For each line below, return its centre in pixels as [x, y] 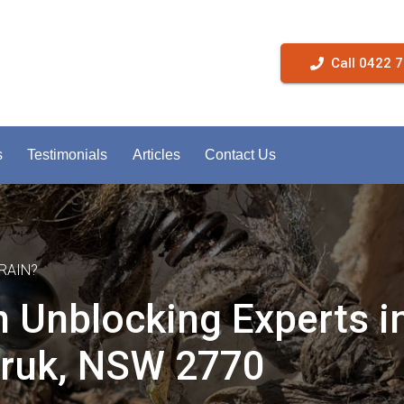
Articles [156, 155]
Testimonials [68, 155]
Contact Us [240, 155]
